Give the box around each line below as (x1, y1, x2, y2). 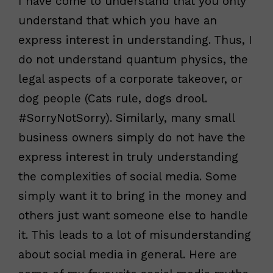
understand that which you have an (18, 13, 217, 27)
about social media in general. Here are (18, 247, 237, 261)
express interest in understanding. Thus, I (18, 32, 252, 47)
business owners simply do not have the (18, 130, 246, 144)
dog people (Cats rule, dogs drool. (18, 91, 207, 105)
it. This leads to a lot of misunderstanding (18, 227, 251, 242)
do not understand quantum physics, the (18, 52, 248, 66)
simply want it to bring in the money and (18, 188, 247, 203)
